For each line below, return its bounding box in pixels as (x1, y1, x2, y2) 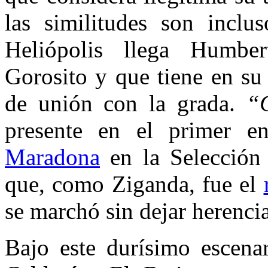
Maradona (5, 144, 100, 170)
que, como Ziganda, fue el (5, 170, 264, 197)
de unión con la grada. (5, 90, 246, 116)
